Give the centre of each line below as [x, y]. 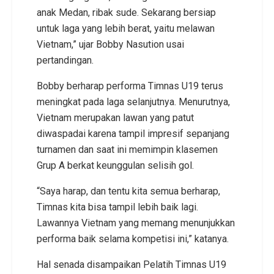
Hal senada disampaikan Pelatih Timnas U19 [131, 264]
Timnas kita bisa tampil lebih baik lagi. [117, 207]
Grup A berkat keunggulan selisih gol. [115, 165]
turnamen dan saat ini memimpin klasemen [127, 149]
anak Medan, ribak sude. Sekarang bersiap [126, 12]
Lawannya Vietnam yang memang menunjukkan [136, 223]
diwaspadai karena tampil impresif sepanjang [133, 133]
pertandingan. [65, 60]
